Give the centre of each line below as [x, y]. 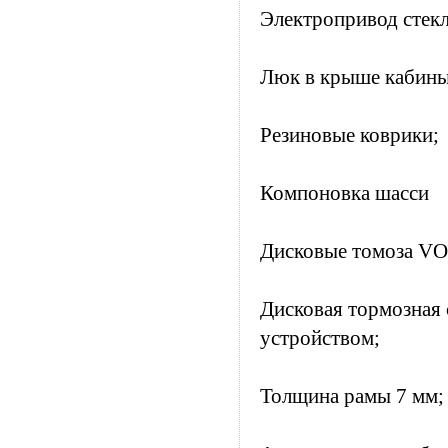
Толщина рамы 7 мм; [352, 396]
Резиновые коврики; [349, 135]
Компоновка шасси [344, 193]
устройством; [320, 338]
